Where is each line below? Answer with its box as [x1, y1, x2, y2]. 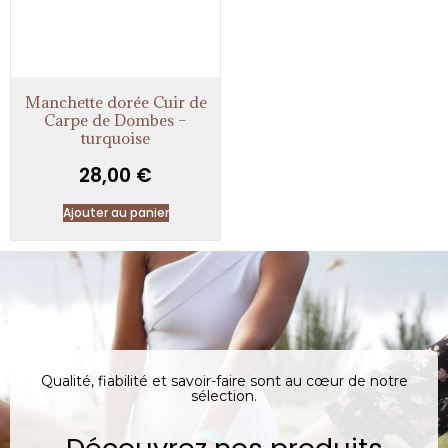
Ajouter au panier [62, 204, 169, 222]
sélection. [191, 386, 257, 405]
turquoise [81, 128, 150, 149]
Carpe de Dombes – [44, 110, 187, 131]
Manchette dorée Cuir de [24, 92, 207, 113]
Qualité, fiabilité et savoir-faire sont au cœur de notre [40, 371, 408, 390]
